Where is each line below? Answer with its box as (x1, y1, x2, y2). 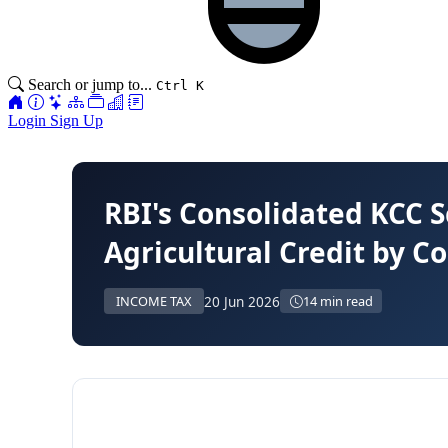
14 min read (302, 292, 373, 310)
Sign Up (50, 112, 103, 129)
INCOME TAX (116, 292, 192, 310)
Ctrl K (156, 78, 204, 93)
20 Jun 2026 (204, 291, 280, 311)
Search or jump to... (28, 76, 152, 93)
